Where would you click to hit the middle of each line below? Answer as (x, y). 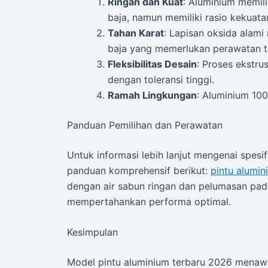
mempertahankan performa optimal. (149, 201)
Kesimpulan (92, 232)
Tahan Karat (136, 33)
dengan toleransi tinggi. (161, 79)
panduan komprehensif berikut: (139, 170)
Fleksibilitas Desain (152, 64)
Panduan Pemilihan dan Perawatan (145, 125)
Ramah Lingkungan (152, 95)
